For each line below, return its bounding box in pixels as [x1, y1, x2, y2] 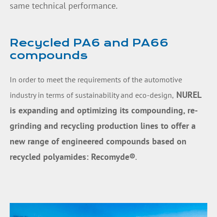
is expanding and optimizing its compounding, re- [10, 105, 198, 116]
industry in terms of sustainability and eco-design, [10, 90, 174, 101]
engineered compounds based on [62, 136, 186, 147]
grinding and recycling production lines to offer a [10, 120, 196, 132]
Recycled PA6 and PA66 [10, 36, 169, 50]
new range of [10, 136, 59, 147]
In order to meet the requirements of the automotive [10, 74, 182, 85]
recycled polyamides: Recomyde [10, 151, 129, 163]
